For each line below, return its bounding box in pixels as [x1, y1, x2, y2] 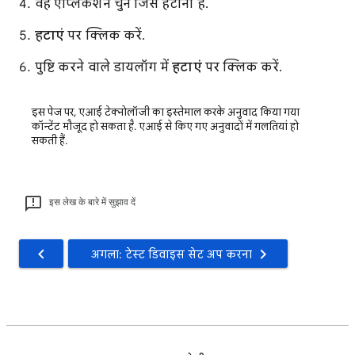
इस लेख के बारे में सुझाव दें [49, 197, 136, 208]
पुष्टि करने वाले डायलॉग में [35, 59, 173, 76]
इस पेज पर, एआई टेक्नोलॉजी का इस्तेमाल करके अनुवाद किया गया [32, 105, 300, 120]
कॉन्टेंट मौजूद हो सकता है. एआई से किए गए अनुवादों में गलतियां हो [32, 120, 299, 134]
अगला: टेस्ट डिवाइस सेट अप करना [91, 247, 252, 262]
